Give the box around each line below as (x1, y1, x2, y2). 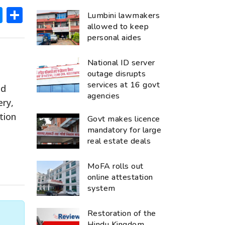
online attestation (87, 171, 153, 183)
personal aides (87, 32, 142, 43)
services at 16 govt (87, 79, 160, 90)
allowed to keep (87, 21, 149, 32)
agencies (87, 90, 120, 101)
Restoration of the (87, 207, 156, 219)
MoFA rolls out (87, 160, 144, 172)
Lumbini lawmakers (87, 10, 160, 21)
